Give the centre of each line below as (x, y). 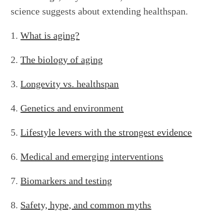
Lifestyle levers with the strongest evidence (106, 132)
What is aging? (50, 36)
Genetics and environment (72, 108)
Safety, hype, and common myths (86, 205)
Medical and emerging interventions (92, 157)
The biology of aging (62, 60)
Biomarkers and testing (66, 181)
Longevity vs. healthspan (70, 84)
